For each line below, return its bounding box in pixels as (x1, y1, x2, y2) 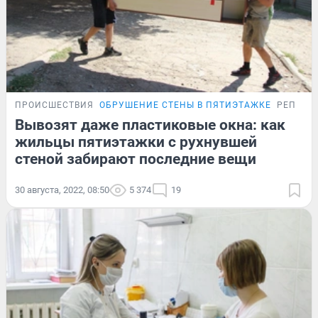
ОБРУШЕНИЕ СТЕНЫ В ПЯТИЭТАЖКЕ (99, 100, 271, 111)
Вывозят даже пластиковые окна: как (15, 116, 285, 134)
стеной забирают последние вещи (15, 150, 256, 168)
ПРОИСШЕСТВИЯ (15, 100, 94, 111)
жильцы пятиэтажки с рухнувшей (15, 133, 257, 151)
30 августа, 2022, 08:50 (15, 185, 109, 196)
